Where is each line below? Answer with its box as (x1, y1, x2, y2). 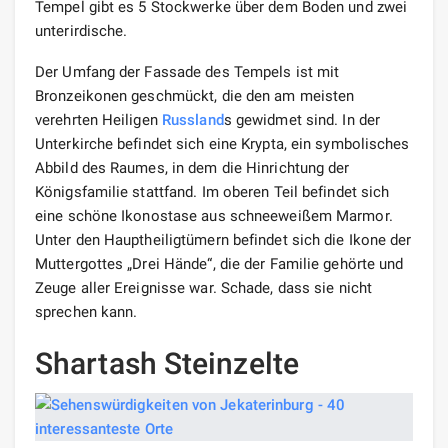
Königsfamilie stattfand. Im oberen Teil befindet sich (35, 182, 390, 201)
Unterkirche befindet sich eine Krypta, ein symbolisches (35, 134, 410, 153)
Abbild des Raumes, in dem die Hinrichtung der (35, 158, 350, 177)
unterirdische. (35, 21, 128, 40)
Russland (161, 110, 224, 129)
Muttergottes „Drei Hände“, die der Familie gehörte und (35, 254, 404, 273)
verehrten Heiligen (35, 110, 162, 129)
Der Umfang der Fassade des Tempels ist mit (35, 62, 340, 81)
